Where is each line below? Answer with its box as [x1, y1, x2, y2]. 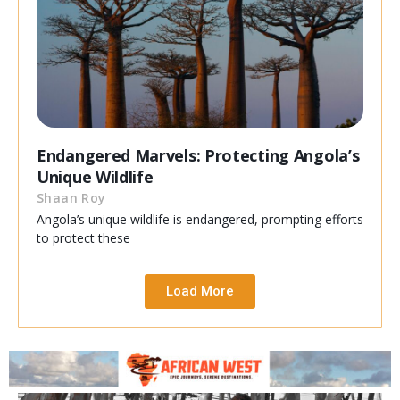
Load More [166, 283, 234, 300]
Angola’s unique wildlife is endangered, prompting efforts [37, 211, 363, 229]
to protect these [37, 229, 130, 247]
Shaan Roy [37, 189, 106, 207]
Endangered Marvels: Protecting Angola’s [37, 145, 360, 167]
